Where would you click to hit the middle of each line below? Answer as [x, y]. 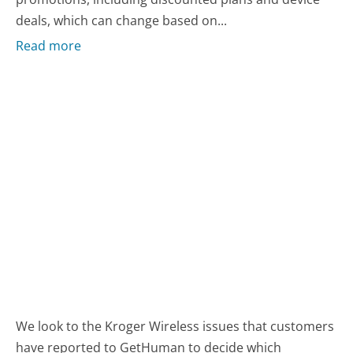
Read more [49, 46]
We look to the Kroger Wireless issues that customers [175, 327]
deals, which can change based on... [122, 20]
